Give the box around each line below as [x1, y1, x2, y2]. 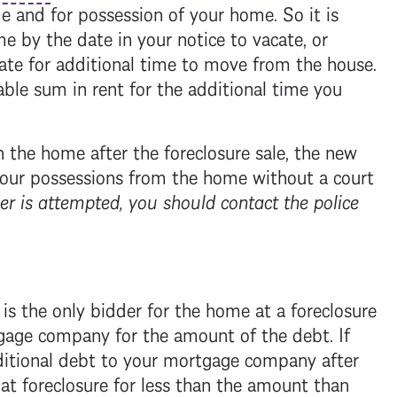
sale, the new [249, 134, 357, 166]
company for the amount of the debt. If [32, 316, 350, 348]
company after [238, 341, 359, 373]
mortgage [162, 341, 239, 373]
